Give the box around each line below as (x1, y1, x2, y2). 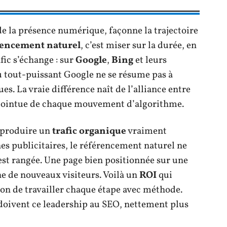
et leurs (133, 53, 167, 67)
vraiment (126, 124, 167, 138)
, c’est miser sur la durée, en (81, 39, 197, 52)
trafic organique (52, 124, 126, 138)
